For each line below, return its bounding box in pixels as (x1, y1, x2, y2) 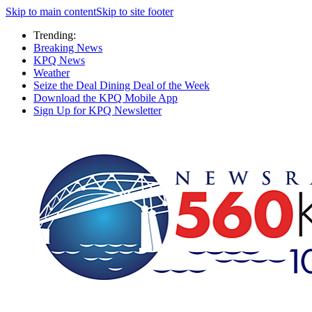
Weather (33, 67, 70, 79)
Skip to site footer (96, 6, 173, 17)
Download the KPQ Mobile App (33, 92, 178, 104)
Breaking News (33, 42, 102, 54)
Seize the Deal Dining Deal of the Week (33, 79, 210, 91)
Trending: (33, 29, 76, 41)
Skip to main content (6, 6, 96, 17)
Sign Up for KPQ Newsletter (33, 104, 162, 116)
